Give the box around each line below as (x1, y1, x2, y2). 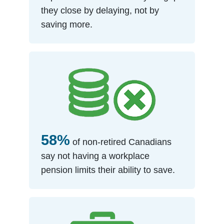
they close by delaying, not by (41, 5, 159, 15)
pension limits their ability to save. (41, 164, 175, 175)
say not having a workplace (41, 150, 150, 161)
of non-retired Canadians (70, 136, 172, 147)
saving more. (41, 19, 93, 29)
